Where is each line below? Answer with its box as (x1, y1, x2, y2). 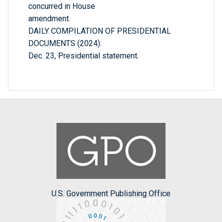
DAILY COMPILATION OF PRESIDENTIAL (28, 26, 171, 36)
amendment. (28, 14, 70, 24)
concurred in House (28, 1, 95, 11)
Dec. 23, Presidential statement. (28, 51, 139, 61)
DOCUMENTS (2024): (28, 39, 102, 49)
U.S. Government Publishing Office (52, 188, 170, 198)
